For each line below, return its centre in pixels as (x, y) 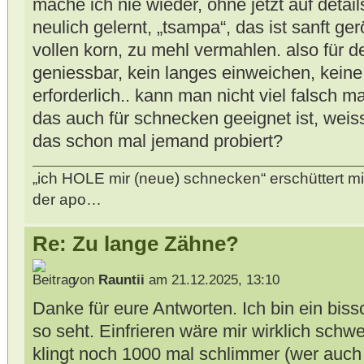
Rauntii (121, 279)
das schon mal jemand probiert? (157, 141)
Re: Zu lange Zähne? (135, 244)
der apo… (67, 200)
